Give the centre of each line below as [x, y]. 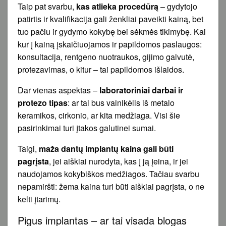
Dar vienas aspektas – [59, 90]
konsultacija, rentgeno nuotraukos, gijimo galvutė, [106, 56]
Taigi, [28, 148]
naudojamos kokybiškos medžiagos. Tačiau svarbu [108, 174]
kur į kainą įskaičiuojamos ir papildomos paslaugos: [110, 44]
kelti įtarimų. [39, 199]
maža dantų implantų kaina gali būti [106, 148]
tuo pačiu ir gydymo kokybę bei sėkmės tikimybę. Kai [112, 31]
